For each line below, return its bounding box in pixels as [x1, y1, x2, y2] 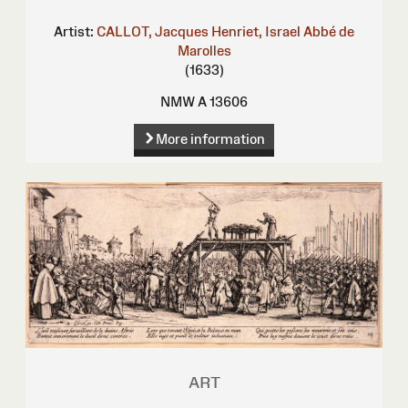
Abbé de [303, 24, 354, 40]
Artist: [54, 24, 94, 40]
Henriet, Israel [211, 24, 301, 40]
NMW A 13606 [160, 94, 248, 110]
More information [155, 130, 265, 147]
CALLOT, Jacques [97, 24, 209, 40]
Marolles [177, 43, 231, 59]
